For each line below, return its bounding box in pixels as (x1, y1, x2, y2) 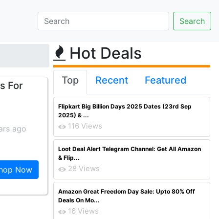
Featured (145, 74, 187, 86)
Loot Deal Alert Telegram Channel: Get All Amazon (58, 145, 201, 153)
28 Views (68, 164, 100, 173)
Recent (95, 74, 128, 86)
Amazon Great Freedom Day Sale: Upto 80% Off (58, 188, 195, 195)
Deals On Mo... (58, 197, 100, 204)
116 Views (68, 121, 102, 131)
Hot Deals (66, 44, 142, 63)
